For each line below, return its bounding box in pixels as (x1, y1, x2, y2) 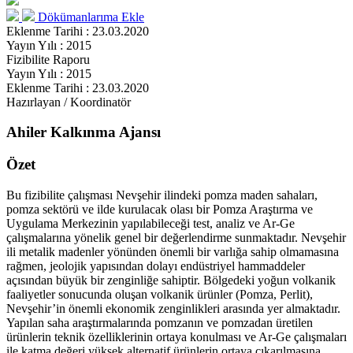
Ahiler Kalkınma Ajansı (6, 124, 161, 141)
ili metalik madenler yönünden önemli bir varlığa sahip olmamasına (6, 244, 339, 258)
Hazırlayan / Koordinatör (6, 95, 131, 109)
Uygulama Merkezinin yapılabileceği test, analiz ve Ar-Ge (6, 216, 295, 230)
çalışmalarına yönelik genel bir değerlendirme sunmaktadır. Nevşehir (6, 230, 346, 244)
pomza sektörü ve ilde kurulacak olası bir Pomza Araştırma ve (6, 202, 313, 216)
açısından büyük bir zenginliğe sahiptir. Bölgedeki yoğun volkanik (6, 273, 336, 287)
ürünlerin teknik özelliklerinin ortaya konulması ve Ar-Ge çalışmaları (6, 329, 347, 344)
